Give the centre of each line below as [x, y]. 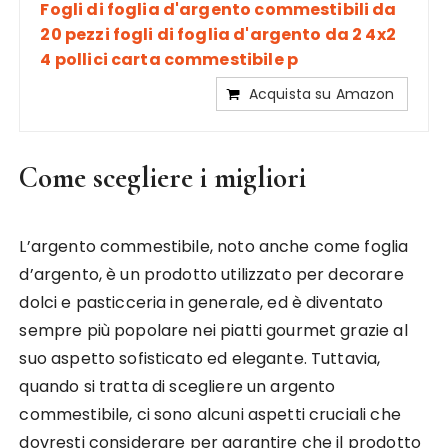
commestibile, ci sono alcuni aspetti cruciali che [210, 414]
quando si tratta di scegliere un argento [177, 386]
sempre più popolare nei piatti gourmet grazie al [213, 330]
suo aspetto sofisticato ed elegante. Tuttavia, [200, 358]
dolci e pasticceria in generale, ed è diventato [201, 302]
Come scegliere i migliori [163, 177]
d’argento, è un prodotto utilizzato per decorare [211, 274]
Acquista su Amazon [321, 93]
